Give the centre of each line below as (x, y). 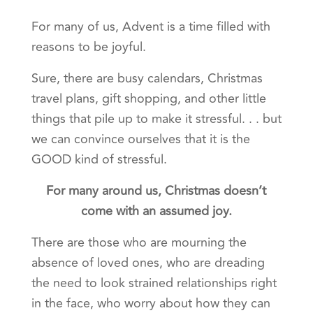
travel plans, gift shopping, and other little (148, 99)
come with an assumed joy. (156, 211)
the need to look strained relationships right (154, 283)
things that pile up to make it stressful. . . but (156, 119)
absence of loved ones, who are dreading (148, 263)
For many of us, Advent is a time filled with (151, 27)
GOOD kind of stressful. (99, 160)
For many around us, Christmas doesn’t (156, 191)
